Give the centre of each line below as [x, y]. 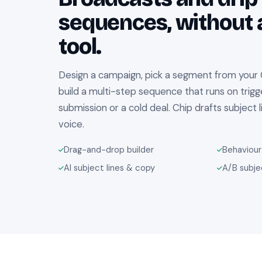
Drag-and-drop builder [109, 150]
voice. [71, 124]
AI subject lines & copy [109, 168]
